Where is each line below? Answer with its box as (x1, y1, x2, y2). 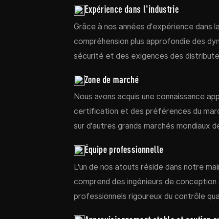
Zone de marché (84, 73, 139, 85)
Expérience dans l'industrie (84, 3, 179, 15)
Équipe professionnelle (84, 144, 164, 155)
